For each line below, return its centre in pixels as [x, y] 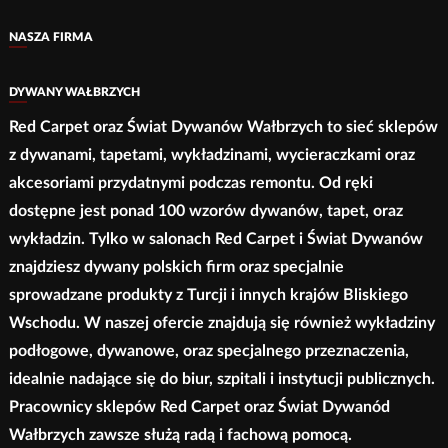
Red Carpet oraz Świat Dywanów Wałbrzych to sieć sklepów [223, 127]
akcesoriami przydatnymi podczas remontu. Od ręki [190, 183]
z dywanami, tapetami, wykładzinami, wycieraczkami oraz [211, 155]
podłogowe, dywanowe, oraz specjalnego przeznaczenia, [208, 351]
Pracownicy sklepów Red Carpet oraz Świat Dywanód [199, 407]
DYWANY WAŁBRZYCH [74, 92]
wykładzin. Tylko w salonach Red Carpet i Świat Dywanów [215, 239]
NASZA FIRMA [50, 37]
